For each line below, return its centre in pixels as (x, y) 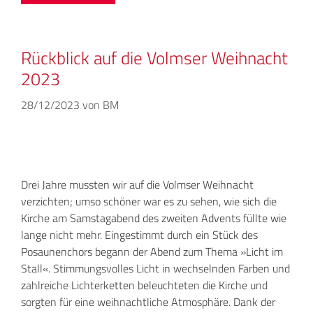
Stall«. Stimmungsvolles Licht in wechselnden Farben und (155, 269)
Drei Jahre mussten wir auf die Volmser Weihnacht (137, 185)
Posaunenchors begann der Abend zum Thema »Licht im (152, 252)
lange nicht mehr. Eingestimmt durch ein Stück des (139, 235)
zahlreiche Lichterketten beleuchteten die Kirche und (144, 285)
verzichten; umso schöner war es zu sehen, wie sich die (149, 202)
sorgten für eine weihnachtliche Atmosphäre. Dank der (148, 302)
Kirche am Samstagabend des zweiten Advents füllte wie (154, 218)
